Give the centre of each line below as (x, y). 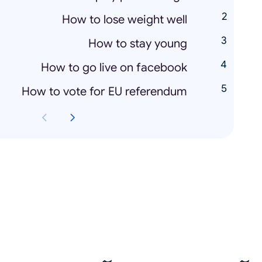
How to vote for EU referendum (104, 92)
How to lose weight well (125, 20)
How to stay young (138, 44)
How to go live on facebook (114, 68)
